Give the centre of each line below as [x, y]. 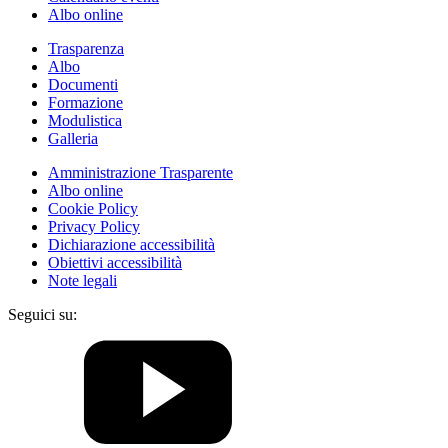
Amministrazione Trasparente [140, 173]
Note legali [82, 281]
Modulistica [85, 121]
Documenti [83, 85]
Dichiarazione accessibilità [131, 245]
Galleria [73, 139]
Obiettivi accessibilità [115, 263]
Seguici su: [42, 315]
